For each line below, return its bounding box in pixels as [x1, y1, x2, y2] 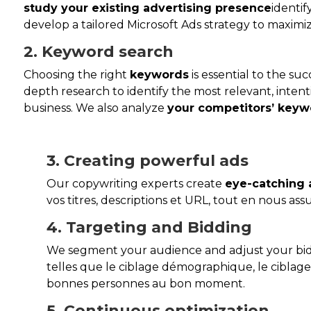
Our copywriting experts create [47, 177, 226, 191]
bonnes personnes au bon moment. [47, 277, 246, 291]
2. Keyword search [23, 42, 174, 61]
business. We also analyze [23, 101, 167, 115]
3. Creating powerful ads [47, 151, 249, 171]
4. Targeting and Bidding [47, 218, 253, 237]
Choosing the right [23, 67, 130, 81]
